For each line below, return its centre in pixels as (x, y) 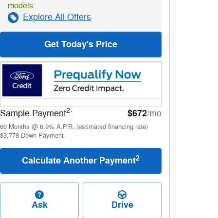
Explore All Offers (57, 17)
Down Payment (42, 136)
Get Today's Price (81, 45)
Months (19, 127)
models (20, 6)
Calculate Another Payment (79, 161)
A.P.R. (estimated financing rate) (102, 127)
